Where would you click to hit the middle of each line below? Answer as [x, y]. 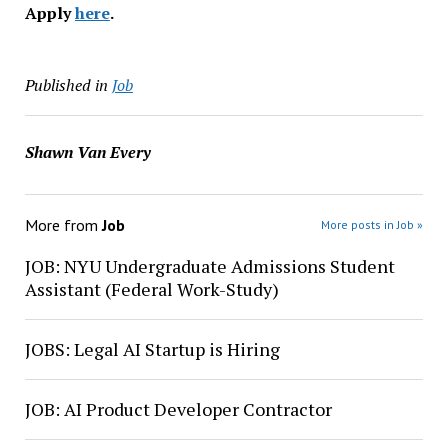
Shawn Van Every [87, 152]
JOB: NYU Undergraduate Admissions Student [209, 266]
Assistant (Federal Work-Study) [151, 289]
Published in [66, 85]
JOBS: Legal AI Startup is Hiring [152, 349]
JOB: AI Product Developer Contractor [178, 409]
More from [63, 225]
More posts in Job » [372, 224]
